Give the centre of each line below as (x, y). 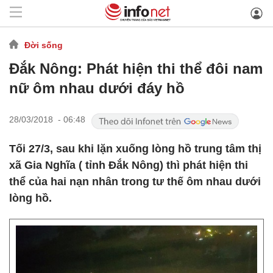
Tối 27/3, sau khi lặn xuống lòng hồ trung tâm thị (135, 149)
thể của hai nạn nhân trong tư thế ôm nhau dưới (135, 182)
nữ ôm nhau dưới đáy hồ (97, 88)
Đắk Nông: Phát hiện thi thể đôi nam (136, 69)
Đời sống (44, 45)
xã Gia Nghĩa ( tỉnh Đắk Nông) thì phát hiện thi (129, 165)
